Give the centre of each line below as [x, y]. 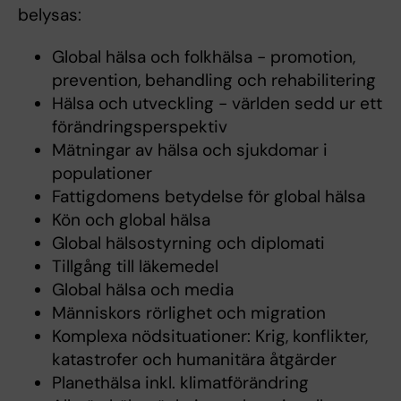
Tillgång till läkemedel [135, 267]
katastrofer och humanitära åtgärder [194, 360]
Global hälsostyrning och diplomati [188, 243]
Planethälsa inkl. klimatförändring [180, 383]
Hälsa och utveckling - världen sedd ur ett [217, 104]
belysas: [50, 15]
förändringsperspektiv [139, 127]
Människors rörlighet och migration [188, 313]
